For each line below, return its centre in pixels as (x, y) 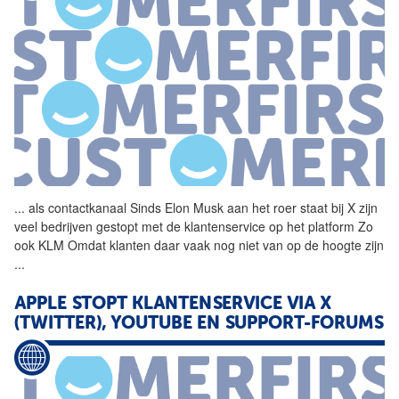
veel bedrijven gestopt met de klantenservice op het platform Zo (194, 226)
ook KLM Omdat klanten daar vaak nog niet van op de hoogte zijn (199, 244)
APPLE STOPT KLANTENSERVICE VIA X (173, 304)
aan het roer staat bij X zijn (301, 207)
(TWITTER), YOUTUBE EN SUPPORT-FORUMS (199, 324)
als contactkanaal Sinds (95, 207)
